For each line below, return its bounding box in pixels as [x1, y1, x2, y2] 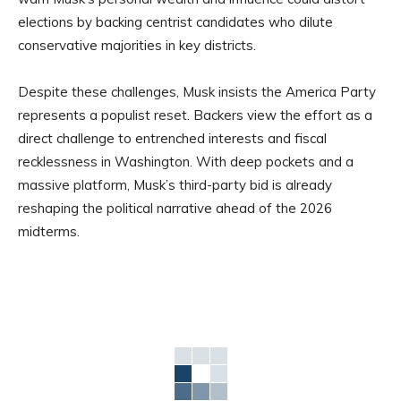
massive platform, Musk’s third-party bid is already [18, 176, 332, 194]
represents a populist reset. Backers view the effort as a [18, 107, 372, 124]
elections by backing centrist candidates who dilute [18, 13, 333, 31]
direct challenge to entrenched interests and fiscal [18, 130, 327, 148]
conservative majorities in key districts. [18, 37, 256, 55]
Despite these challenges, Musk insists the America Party [18, 83, 376, 101]
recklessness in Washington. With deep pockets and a [18, 153, 354, 171]
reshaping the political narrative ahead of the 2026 [18, 200, 332, 218]
